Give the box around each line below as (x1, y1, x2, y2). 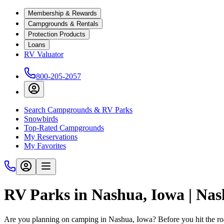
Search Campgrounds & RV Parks (24, 105, 132, 114)
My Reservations (24, 132, 77, 141)
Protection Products (28, 30, 85, 38)
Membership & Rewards (28, 9, 97, 17)
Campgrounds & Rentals (28, 20, 98, 27)
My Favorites (24, 141, 66, 150)
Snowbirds (24, 114, 58, 123)
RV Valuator (24, 50, 63, 58)
